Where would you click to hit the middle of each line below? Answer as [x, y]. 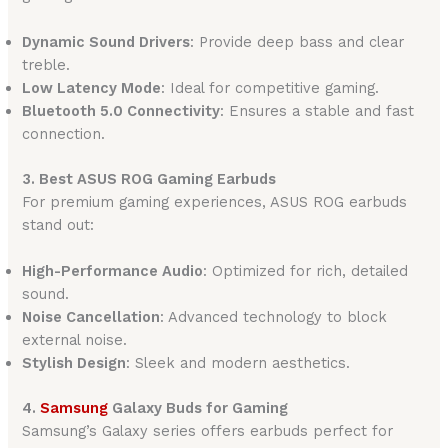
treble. [46, 64]
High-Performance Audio [113, 270]
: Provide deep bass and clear [297, 41]
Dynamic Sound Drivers [106, 41]
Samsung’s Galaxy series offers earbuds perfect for [208, 430]
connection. [64, 133]
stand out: [58, 224]
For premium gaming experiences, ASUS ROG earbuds [215, 201]
